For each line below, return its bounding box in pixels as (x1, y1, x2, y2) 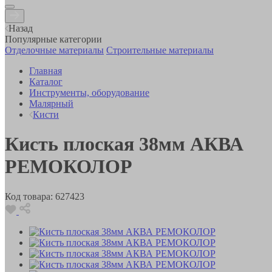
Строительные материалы (106, 44, 214, 55)
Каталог (29, 76, 63, 87)
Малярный (29, 98, 73, 109)
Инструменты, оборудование (29, 87, 149, 98)
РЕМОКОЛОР (5, 155, 132, 178)
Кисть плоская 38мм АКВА (5, 133, 243, 155)
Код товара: (5, 191, 53, 202)
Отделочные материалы (5, 44, 104, 55)
